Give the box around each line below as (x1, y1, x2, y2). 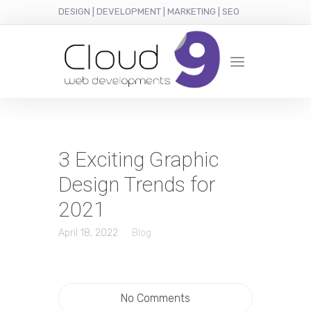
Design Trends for (58, 172, 215, 197)
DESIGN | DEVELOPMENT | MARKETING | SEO (58, 6, 239, 17)
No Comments (121, 292, 190, 305)
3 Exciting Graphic (58, 147, 219, 172)
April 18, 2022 (58, 227, 118, 239)
